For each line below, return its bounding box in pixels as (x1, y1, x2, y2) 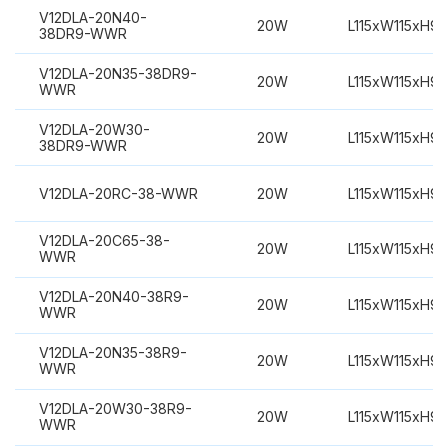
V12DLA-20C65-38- (38, 232, 170, 250)
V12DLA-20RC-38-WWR (38, 184, 198, 202)
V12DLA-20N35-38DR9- (38, 64, 197, 82)
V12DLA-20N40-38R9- (38, 288, 189, 306)
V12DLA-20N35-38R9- (38, 344, 187, 362)
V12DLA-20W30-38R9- (38, 400, 192, 418)
